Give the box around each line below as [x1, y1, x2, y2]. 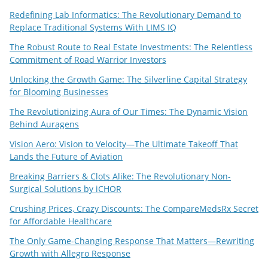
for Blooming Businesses [10, 86, 108, 98]
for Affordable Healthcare [10, 215, 112, 227]
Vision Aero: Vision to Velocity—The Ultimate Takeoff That [10, 138, 238, 150]
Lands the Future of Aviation [10, 151, 123, 163]
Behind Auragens [10, 118, 79, 130]
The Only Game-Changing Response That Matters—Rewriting [10, 235, 254, 247]
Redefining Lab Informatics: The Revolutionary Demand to [10, 9, 241, 21]
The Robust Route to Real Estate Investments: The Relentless [10, 41, 252, 53]
